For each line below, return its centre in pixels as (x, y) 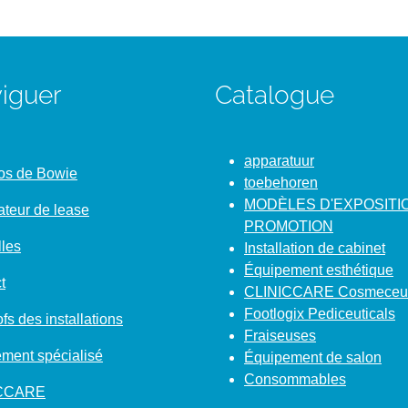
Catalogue (275, 95)
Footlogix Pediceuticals (320, 314)
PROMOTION (289, 226)
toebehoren (281, 183)
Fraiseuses (280, 336)
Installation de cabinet (315, 248)
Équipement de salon (313, 357)
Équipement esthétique (319, 270)
